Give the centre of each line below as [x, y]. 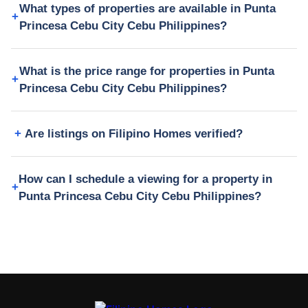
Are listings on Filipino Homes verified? [134, 133]
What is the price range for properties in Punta [146, 71]
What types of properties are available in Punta [147, 8]
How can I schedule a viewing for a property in [146, 179]
